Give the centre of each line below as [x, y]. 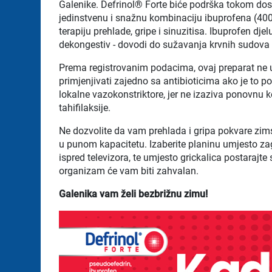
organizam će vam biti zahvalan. [129, 171]
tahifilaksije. [85, 107]
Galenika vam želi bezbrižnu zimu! [134, 194]
